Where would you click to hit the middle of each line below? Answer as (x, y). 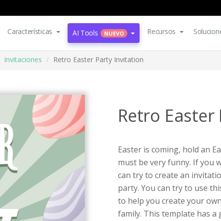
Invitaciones (23, 59)
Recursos (162, 31)
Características (30, 31)
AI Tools (85, 33)
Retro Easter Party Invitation (98, 59)
